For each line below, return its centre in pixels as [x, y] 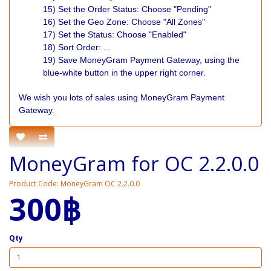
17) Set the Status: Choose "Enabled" [115, 34]
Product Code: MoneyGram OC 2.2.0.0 [74, 183]
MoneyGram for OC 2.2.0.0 [134, 163]
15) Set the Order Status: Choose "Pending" [127, 9]
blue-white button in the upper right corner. [124, 73]
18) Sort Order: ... [77, 47]
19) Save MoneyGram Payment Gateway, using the [141, 60]
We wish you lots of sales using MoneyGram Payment [122, 97]
